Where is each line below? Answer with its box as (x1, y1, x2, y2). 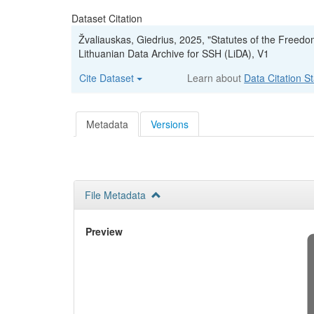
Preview (85, 224, 123, 238)
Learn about (187, 71, 245, 85)
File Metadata (84, 187, 151, 202)
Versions (151, 116, 189, 131)
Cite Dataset (79, 71, 137, 85)
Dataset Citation (71, 11, 142, 25)
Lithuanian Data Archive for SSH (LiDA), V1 (78, 46, 269, 60)
